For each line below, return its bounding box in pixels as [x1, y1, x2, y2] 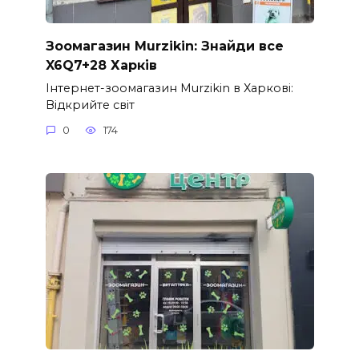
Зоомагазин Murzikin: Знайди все [45, 38, 284, 54]
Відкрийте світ [45, 97, 135, 112]
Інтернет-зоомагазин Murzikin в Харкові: [45, 80, 293, 95]
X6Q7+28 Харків [45, 57, 157, 73]
